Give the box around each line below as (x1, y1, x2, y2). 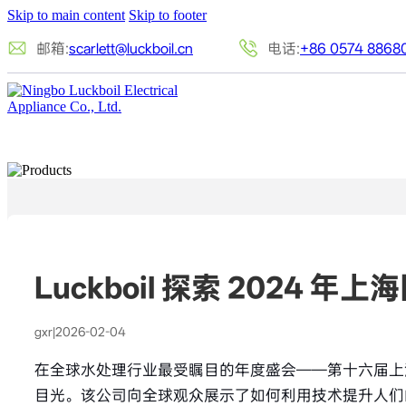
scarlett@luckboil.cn (69, 39, 193, 57)
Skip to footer (129, 7, 207, 23)
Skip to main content (7, 7, 125, 23)
